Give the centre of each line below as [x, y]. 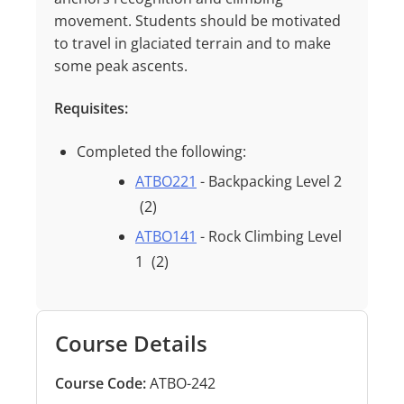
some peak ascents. [121, 66]
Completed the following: [161, 151]
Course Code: [101, 383]
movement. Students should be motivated [197, 21]
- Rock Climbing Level [269, 236]
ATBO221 [166, 181]
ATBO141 [166, 236]
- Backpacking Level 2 [269, 181]
